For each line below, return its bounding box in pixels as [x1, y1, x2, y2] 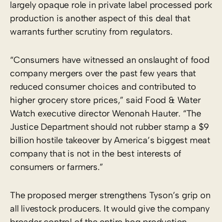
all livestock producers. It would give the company [10, 203, 210, 214]
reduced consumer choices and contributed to [10, 81, 196, 92]
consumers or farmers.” [10, 161, 103, 172]
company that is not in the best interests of [10, 148, 182, 159]
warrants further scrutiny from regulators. [10, 26, 172, 37]
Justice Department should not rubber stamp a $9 [10, 121, 209, 132]
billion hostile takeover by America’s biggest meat [10, 134, 210, 146]
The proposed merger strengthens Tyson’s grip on [10, 189, 211, 201]
